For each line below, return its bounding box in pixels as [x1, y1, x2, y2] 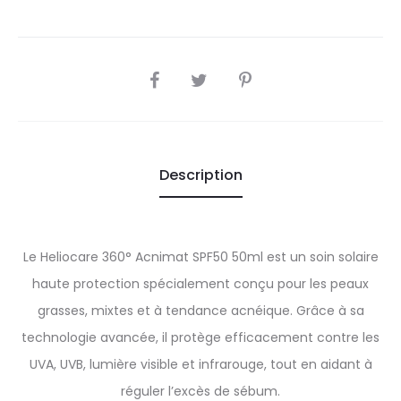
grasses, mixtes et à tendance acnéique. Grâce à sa [37, 302, 364, 320]
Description [158, 165, 243, 185]
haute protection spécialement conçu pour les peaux [32, 275, 369, 293]
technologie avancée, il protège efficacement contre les [21, 328, 380, 346]
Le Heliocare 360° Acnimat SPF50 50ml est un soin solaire [22, 248, 379, 266]
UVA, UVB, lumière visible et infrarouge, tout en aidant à [29, 355, 372, 373]
